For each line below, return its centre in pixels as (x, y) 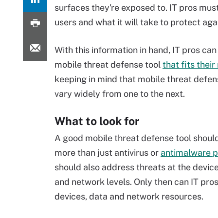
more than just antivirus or (108, 153)
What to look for (97, 121)
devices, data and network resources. (129, 196)
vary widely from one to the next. (120, 94)
